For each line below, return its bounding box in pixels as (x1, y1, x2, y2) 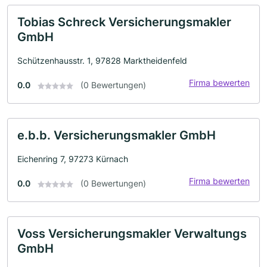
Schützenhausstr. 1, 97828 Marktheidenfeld (17, 55, 187, 66)
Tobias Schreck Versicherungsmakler (17, 14, 231, 29)
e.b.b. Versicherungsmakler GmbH (17, 128, 216, 142)
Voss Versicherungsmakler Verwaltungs (17, 226, 247, 241)
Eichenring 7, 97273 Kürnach (17, 153, 128, 164)
